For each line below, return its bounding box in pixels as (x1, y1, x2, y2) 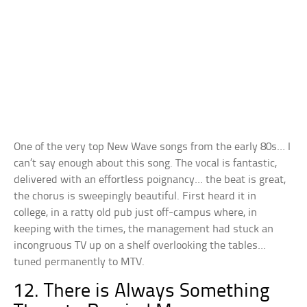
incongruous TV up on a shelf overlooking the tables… (14, 240, 267, 252)
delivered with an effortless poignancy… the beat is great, (14, 174, 286, 186)
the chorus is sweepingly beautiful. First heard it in (14, 191, 257, 203)
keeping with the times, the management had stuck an (14, 223, 274, 236)
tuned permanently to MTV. (14, 256, 145, 269)
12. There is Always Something (14, 282, 271, 302)
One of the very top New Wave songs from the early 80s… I (14, 141, 291, 153)
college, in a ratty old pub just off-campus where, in (14, 207, 258, 219)
